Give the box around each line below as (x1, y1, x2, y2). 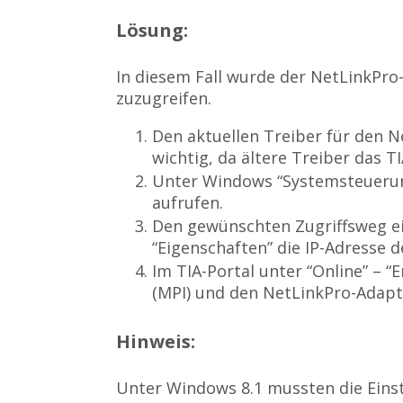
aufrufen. (152, 192, 224, 214)
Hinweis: (116, 328, 196, 354)
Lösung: (116, 17, 189, 42)
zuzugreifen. (116, 87, 212, 110)
